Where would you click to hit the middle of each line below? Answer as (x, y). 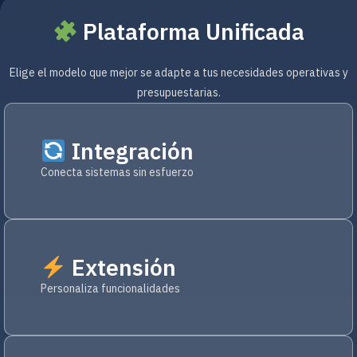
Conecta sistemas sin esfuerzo (117, 173)
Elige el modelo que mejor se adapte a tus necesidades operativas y (178, 73)
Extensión (121, 268)
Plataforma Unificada (191, 31)
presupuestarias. (178, 92)
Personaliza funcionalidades (110, 289)
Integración (129, 151)
